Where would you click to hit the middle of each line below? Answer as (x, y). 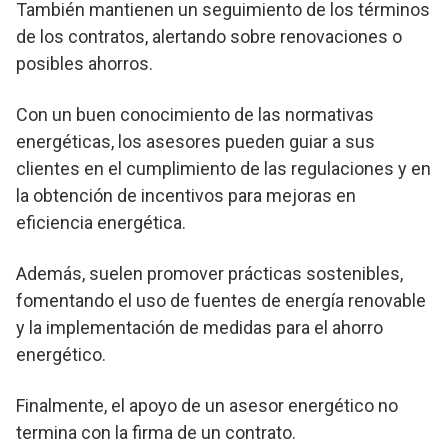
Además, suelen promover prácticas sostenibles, (209, 274)
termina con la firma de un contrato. (156, 433)
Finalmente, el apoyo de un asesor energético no (207, 406)
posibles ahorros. (84, 64)
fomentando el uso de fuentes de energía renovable (221, 301)
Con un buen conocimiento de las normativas (195, 115)
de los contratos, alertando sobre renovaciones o (209, 37)
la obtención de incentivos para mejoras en (186, 196)
